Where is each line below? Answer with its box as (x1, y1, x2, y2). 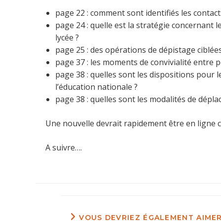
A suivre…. (45, 142, 82, 153)
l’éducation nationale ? (55, 81, 138, 92)
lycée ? (55, 32, 79, 43)
